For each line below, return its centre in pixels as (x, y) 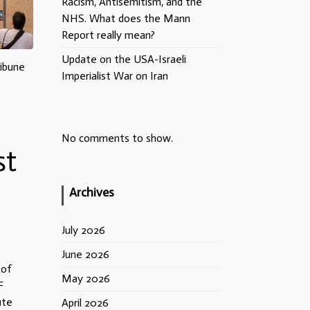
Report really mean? (108, 35)
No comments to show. (117, 138)
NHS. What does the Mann (126, 18)
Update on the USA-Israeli (124, 59)
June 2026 (85, 254)
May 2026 (86, 279)
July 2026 (83, 230)
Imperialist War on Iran (115, 76)
